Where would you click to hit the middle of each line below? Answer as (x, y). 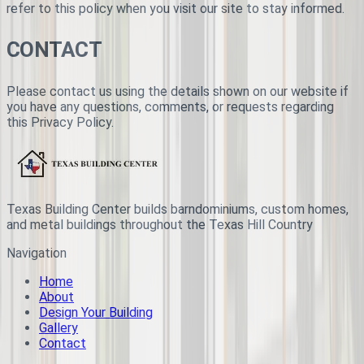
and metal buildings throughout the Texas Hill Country (160, 225)
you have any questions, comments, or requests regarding (170, 107)
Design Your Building (96, 313)
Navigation (37, 253)
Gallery (58, 328)
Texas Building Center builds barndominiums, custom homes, (178, 210)
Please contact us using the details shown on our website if (178, 92)
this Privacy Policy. (60, 123)
